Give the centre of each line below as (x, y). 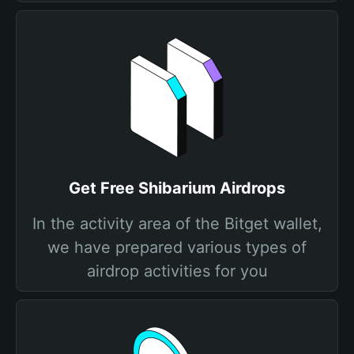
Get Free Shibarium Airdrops (177, 188)
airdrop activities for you (177, 271)
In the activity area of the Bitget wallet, (177, 224)
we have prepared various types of (177, 247)
